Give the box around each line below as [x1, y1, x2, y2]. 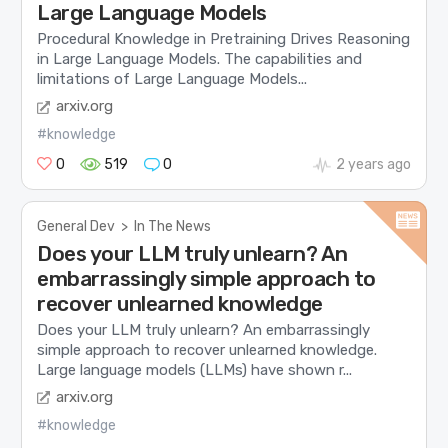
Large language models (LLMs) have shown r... [37, 361, 353, 380]
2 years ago [335, 155, 411, 173]
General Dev [37, 217, 116, 235]
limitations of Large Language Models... [37, 70, 308, 89]
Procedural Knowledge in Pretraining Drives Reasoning [37, 30, 411, 49]
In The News [134, 217, 212, 235]
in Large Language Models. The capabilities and [37, 50, 363, 69]
